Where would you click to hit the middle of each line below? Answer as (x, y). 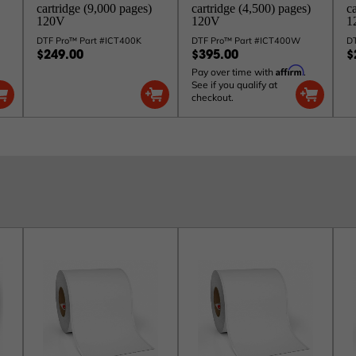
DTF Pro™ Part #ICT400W (246, 41)
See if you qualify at (234, 85)
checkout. (213, 97)
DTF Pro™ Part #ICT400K (89, 41)
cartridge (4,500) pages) (251, 8)
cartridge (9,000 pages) (94, 8)
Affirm (290, 70)
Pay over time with (234, 72)
